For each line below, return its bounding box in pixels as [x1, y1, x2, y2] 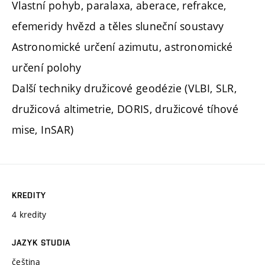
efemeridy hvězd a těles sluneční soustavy [12, 18, 224, 33]
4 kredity [12, 208, 47, 220]
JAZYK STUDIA [12, 237, 71, 247]
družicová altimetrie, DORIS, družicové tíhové [12, 101, 239, 116]
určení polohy [12, 60, 82, 75]
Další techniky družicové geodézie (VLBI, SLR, [12, 80, 237, 95]
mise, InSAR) [12, 122, 74, 137]
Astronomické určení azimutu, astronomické [12, 39, 233, 54]
